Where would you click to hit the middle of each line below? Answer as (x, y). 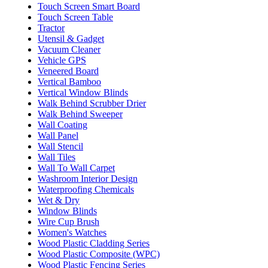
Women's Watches (72, 232)
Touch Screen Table (75, 17)
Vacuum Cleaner (69, 49)
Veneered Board (68, 71)
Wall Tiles (57, 157)
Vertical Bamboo (69, 81)
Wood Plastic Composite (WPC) (99, 254)
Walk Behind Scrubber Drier (92, 103)
